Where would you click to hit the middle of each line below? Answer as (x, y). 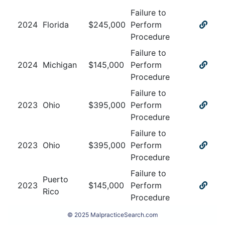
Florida (55, 24)
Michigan (60, 65)
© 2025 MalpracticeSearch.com (113, 214)
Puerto (55, 179)
